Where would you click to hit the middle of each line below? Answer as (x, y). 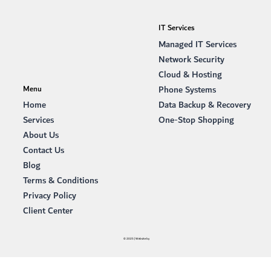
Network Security (191, 60)
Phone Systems (187, 90)
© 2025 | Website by (136, 239)
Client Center (48, 211)
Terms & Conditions (61, 181)
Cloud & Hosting (190, 75)
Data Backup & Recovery (204, 105)
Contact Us (44, 151)
